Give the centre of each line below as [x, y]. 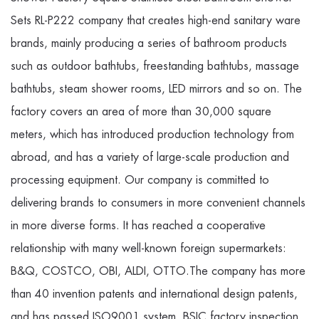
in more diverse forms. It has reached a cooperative [138, 226]
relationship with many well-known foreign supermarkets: [148, 249]
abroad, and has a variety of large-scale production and [150, 157]
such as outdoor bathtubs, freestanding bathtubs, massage [155, 66]
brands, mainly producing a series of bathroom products [149, 43]
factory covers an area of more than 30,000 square [141, 112]
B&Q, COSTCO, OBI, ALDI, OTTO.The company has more [158, 271]
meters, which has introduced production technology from [152, 135]
